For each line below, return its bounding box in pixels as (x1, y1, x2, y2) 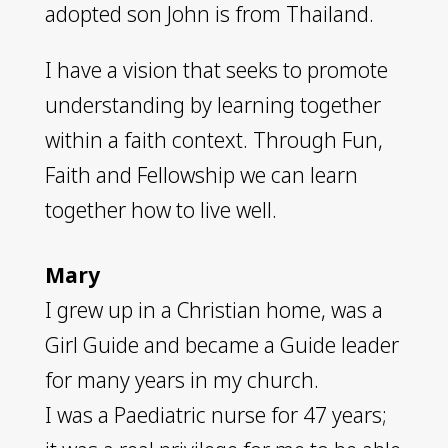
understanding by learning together (44, 90, 381, 119)
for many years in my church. (44, 365, 319, 394)
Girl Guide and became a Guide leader (44, 330, 399, 359)
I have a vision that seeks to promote (44, 55, 388, 84)
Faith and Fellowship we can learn (44, 160, 358, 189)
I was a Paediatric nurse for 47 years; (44, 400, 387, 429)
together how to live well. (44, 195, 277, 224)
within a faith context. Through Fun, (44, 125, 383, 154)
